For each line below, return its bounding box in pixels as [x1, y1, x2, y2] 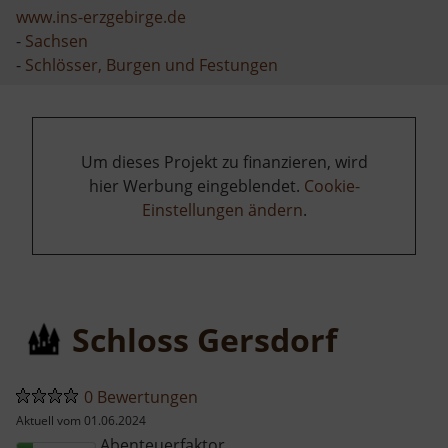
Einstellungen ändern [141, 199, 303, 222]
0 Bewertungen [84, 386, 198, 409]
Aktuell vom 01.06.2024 [16, 412, 146, 430]
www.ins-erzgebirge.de [16, 6, 186, 29]
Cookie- [303, 175, 360, 198]
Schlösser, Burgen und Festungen [25, 54, 278, 77]
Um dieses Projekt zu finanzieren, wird [80, 151, 368, 174]
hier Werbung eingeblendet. [88, 175, 304, 198]
